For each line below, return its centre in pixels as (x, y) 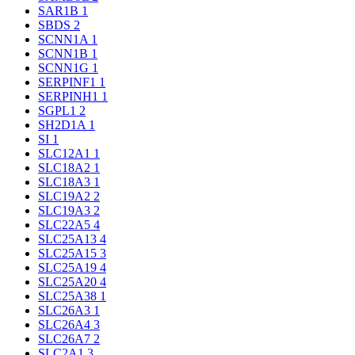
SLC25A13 (69, 239)
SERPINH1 (70, 96)
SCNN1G (65, 68)
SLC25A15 (69, 253)
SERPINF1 (69, 82)
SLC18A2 (66, 168)
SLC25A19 (69, 267)
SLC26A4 (66, 324)
